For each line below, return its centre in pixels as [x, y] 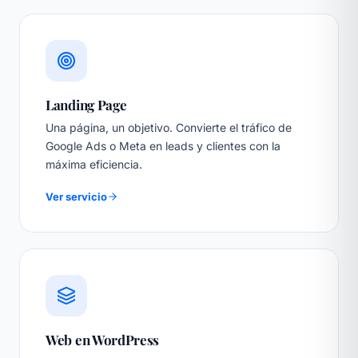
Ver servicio [76, 197]
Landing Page [86, 105]
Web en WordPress [103, 340]
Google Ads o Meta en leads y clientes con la [163, 146]
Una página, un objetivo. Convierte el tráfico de [169, 128]
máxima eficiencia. [94, 165]
